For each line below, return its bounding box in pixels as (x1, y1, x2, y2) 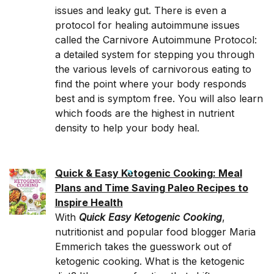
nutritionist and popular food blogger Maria (54, 226, 256, 238)
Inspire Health (54, 196, 123, 209)
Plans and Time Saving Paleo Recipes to (54, 182, 248, 194)
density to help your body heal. (54, 122, 199, 134)
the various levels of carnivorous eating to (54, 63, 251, 75)
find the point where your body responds (54, 78, 246, 90)
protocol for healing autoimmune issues (54, 19, 240, 31)
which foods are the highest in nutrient (54, 107, 234, 119)
